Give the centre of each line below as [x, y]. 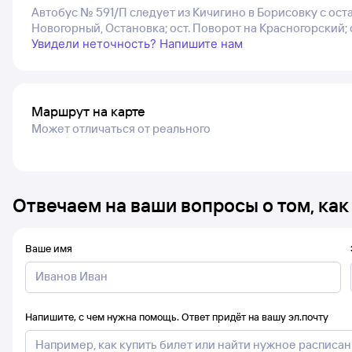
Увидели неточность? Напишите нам [137, 44]
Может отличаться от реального [121, 128]
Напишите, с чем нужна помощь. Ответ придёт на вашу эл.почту [177, 317]
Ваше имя [49, 248]
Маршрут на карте [88, 111]
